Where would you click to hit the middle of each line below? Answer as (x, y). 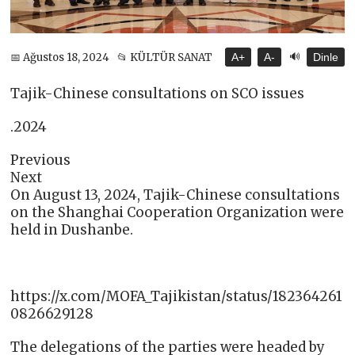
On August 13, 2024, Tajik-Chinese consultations (176, 195)
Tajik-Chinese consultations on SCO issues (158, 94)
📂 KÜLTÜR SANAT (165, 57)
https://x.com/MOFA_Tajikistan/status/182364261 (177, 297)
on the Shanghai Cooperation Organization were (177, 213)
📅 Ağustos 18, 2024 (60, 57)
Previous (41, 160)
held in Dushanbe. (72, 230)
